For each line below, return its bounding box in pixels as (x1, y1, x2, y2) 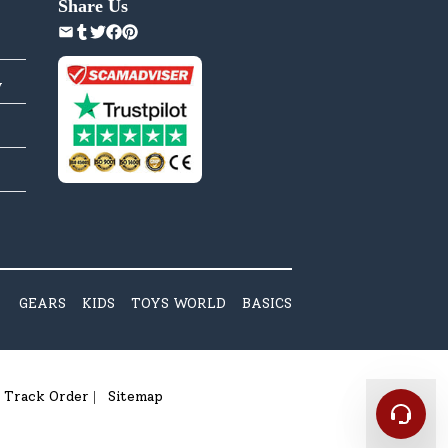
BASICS (242, 294, 292, 312)
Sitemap (108, 388, 163, 406)
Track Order (4, 388, 89, 406)
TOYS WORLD (131, 294, 226, 312)
